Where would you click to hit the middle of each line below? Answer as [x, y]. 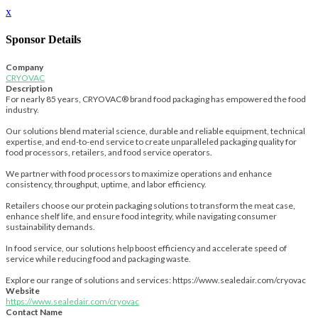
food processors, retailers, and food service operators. [109, 152]
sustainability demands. [50, 226]
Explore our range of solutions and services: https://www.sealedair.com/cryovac [156, 280]
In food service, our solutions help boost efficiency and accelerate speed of [146, 248]
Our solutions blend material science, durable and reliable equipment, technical [155, 131]
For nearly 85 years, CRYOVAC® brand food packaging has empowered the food [156, 99]
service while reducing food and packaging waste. [98, 258]
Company [24, 67]
